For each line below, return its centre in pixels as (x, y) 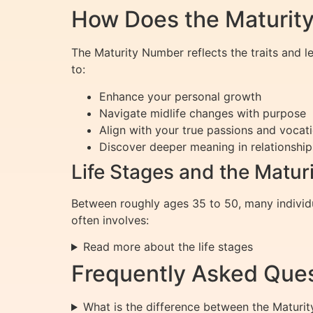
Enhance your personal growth (180, 96)
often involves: (110, 220)
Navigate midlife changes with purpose (203, 113)
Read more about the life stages (168, 247)
